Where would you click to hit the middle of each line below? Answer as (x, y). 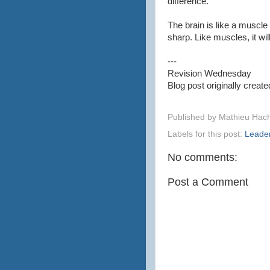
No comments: (202, 157)
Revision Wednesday (209, 74)
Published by (193, 117)
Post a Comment (208, 182)
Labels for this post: (206, 134)
